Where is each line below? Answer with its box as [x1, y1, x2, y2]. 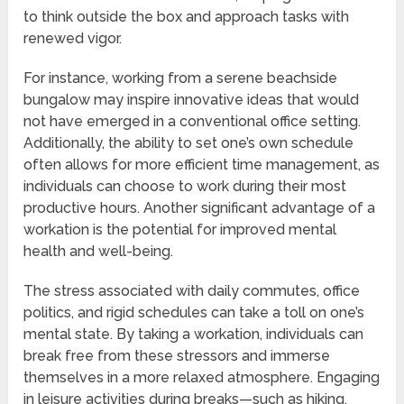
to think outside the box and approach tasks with [23, 8, 350, 26]
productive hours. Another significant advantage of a [23, 199, 376, 217]
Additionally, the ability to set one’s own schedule [23, 134, 354, 152]
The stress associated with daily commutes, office [23, 282, 361, 300]
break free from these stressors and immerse [23, 347, 331, 365]
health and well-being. [23, 243, 174, 261]
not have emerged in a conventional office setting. [23, 113, 362, 131]
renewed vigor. [23, 30, 123, 48]
